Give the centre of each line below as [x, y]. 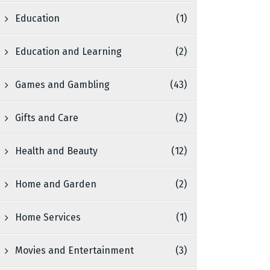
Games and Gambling [63, 85]
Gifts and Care [47, 118]
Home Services [48, 217]
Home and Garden [56, 184]
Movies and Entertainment [75, 250]
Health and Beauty [57, 151]
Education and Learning [69, 52]
